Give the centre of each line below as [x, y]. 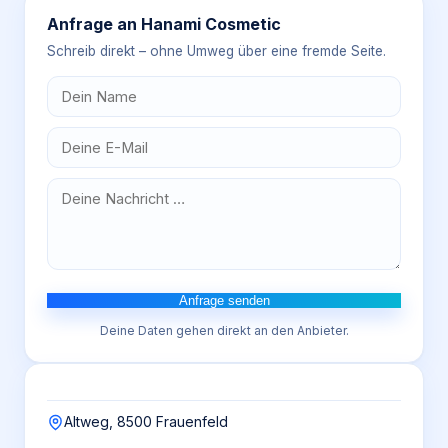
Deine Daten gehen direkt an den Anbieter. [224, 330]
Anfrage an [94, 24]
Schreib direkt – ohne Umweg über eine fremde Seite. [216, 51]
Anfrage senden [224, 300]
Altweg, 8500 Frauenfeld [146, 421]
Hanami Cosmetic [211, 24]
